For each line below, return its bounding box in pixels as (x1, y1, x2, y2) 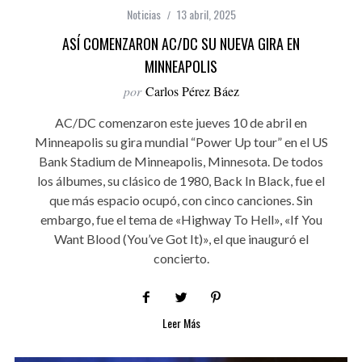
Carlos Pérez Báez (145, 82, 239, 100)
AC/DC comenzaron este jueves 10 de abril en (55, 115, 307, 131)
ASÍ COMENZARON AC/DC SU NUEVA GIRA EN (62, 33, 300, 55)
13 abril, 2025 (176, 6, 236, 23)
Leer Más (162, 314, 200, 332)
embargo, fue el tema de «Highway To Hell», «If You (40, 212, 322, 228)
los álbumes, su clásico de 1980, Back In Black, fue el (37, 173, 325, 189)
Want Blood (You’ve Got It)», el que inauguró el (53, 231, 309, 247)
